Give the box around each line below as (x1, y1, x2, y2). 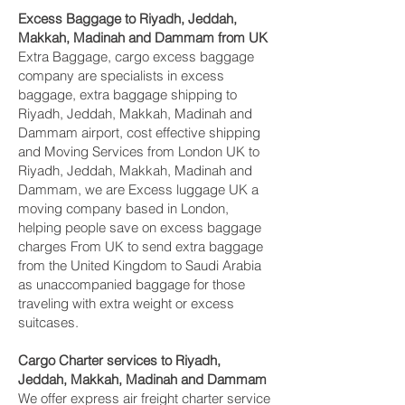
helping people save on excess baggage (18, 219, 261, 236)
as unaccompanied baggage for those (18, 276, 245, 293)
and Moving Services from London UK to (18, 143, 259, 160)
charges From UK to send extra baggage (18, 238, 263, 255)
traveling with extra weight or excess (18, 295, 234, 312)
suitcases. (18, 314, 79, 331)
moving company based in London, (18, 200, 229, 217)
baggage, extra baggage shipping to (18, 86, 237, 103)
